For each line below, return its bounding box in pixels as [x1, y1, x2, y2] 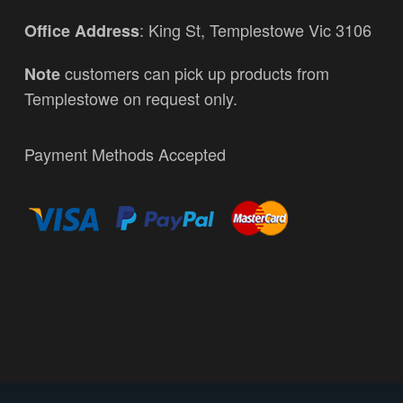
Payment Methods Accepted [24, 141, 226, 166]
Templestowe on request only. [24, 85, 237, 110]
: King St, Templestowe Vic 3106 [139, 17, 372, 41]
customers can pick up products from [60, 60, 329, 85]
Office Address [24, 18, 139, 42]
